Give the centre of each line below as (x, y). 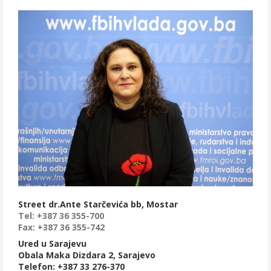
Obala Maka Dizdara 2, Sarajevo (87, 255)
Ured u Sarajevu (52, 244)
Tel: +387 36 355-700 (61, 216)
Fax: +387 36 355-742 (61, 227)
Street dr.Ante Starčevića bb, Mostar (98, 204)
